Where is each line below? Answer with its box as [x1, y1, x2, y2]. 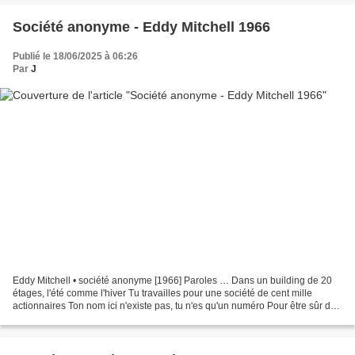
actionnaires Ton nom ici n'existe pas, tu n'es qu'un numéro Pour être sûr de [13, 300, 336, 312]
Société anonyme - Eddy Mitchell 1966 [13, 18, 270, 35]
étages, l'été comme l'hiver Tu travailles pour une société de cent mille [13, 288, 312, 300]
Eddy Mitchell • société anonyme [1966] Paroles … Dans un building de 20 [13, 275, 332, 287]
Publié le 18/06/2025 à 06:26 [13, 50, 138, 62]
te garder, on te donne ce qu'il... [13, 313, 147, 325]
